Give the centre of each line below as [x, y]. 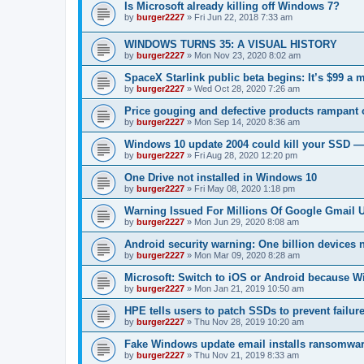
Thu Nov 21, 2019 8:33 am [247, 355]
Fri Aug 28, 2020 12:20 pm [246, 155]
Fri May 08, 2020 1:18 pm [245, 188]
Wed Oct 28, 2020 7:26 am [247, 88]
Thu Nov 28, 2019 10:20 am [249, 321]
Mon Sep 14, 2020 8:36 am [247, 121]
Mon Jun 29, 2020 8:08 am [247, 221]
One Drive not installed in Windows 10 [221, 177]
